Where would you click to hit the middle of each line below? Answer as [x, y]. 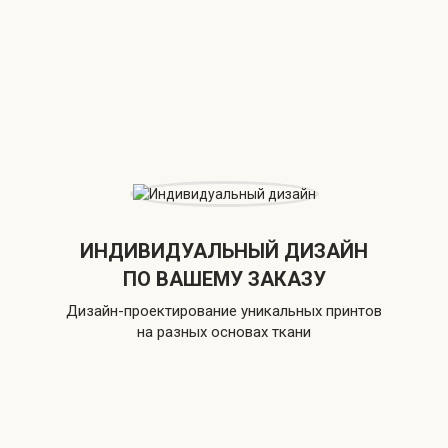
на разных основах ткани [224, 332]
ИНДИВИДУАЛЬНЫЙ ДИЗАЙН [224, 251]
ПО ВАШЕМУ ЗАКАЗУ [224, 279]
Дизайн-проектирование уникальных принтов [224, 311]
